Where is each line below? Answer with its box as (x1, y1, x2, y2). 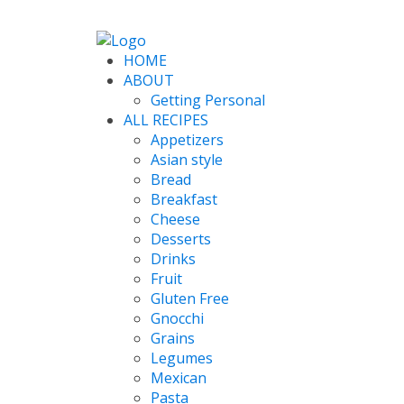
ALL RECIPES (124, 109, 208, 130)
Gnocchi (151, 308, 204, 328)
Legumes (151, 347, 213, 368)
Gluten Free (151, 288, 229, 308)
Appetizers (151, 129, 224, 150)
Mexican (151, 367, 207, 388)
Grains (151, 327, 195, 348)
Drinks (151, 248, 196, 269)
